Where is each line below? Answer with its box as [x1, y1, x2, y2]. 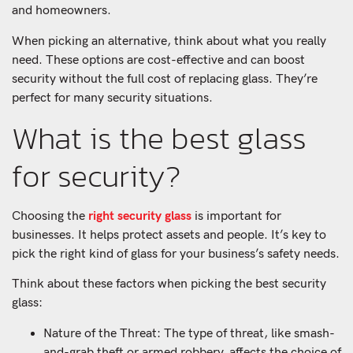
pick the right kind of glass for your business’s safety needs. [12, 246, 340, 262]
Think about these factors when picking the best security [12, 277, 326, 292]
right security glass [88, 208, 191, 224]
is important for [191, 208, 281, 224]
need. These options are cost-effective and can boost [12, 52, 305, 68]
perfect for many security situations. [12, 90, 213, 106]
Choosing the [12, 208, 88, 224]
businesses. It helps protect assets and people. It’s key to [12, 227, 326, 243]
